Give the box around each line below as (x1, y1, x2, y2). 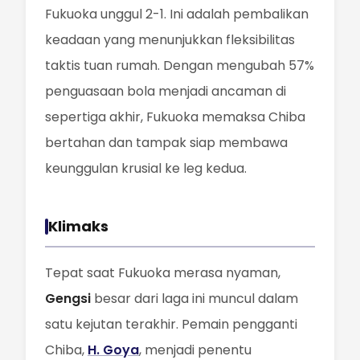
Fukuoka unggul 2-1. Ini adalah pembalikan (45, 5, 309, 23)
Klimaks (48, 216, 108, 236)
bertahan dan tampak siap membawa (45, 133, 288, 152)
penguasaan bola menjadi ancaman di (45, 82, 286, 100)
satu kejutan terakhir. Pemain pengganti (45, 315, 297, 333)
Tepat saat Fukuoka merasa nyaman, (45, 264, 280, 282)
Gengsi (45, 289, 91, 308)
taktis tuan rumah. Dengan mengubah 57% (45, 56, 314, 75)
